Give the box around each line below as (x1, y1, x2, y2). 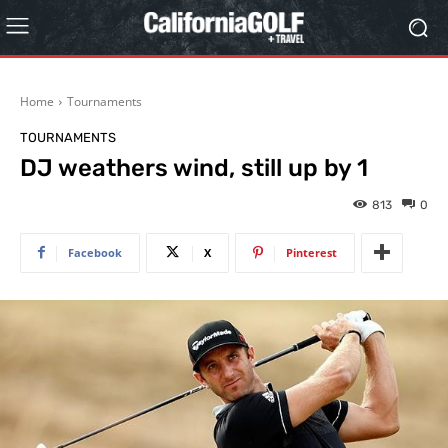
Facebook (68, 244, 122, 260)
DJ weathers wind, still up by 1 (20, 154, 368, 182)
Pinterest (286, 244, 337, 260)
